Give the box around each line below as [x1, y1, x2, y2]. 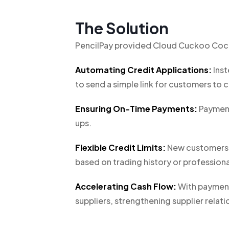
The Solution [75, 18, 169, 38]
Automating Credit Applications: [75, 64, 212, 75]
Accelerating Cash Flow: [75, 181, 176, 192]
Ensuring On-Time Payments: [75, 103, 197, 114]
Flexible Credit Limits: [75, 142, 166, 153]
